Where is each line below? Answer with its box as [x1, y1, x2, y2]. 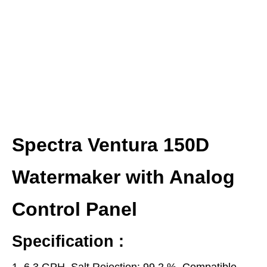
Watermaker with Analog [12, 166, 235, 188]
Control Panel [12, 198, 137, 220]
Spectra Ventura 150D [12, 134, 209, 156]
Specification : [12, 232, 124, 250]
